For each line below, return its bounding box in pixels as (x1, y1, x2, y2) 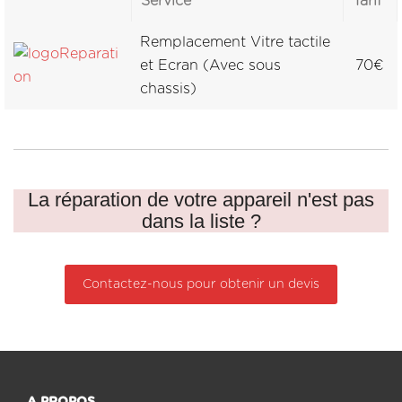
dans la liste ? (141, 210, 261, 232)
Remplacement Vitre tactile (140, 35, 330, 49)
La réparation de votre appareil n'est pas (28, 188, 374, 211)
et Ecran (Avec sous (140, 58, 281, 73)
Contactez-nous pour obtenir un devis (83, 278, 319, 291)
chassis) (140, 82, 197, 96)
